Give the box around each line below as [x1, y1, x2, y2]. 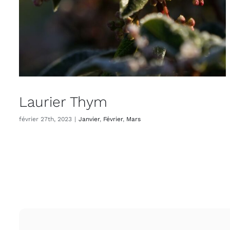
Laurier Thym [19, 93, 107, 111]
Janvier [79, 116, 100, 123]
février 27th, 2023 [19, 116, 72, 123]
